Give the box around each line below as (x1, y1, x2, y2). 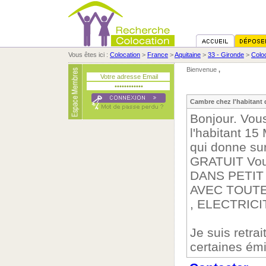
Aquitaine (175, 51, 201, 58)
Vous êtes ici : (68, 51, 110, 58)
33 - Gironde (208, 51, 244, 58)
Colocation (110, 51, 140, 58)
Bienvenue (186, 66, 218, 73)
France (147, 51, 168, 58)
